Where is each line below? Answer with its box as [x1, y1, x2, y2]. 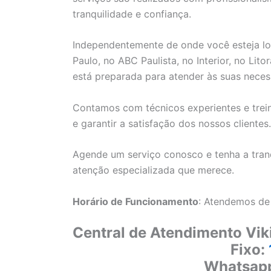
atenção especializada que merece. [73, 164, 234, 177]
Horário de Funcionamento [73, 195, 198, 207]
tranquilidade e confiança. [73, 7, 191, 20]
